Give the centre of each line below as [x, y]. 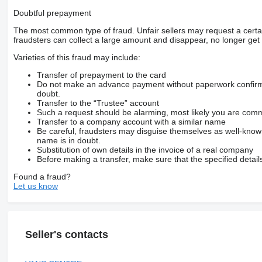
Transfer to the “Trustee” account [98, 103]
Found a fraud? [42, 177]
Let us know [35, 186]
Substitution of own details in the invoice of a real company [145, 150]
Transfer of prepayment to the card [101, 75]
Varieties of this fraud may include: [77, 58]
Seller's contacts [66, 235]
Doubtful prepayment [52, 13]
